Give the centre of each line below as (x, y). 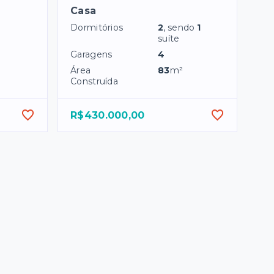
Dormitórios (97, 28)
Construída (94, 82)
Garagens (91, 55)
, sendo (180, 28)
